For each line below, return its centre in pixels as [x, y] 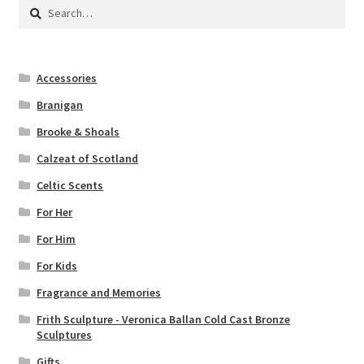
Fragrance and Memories [99, 293]
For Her [55, 212]
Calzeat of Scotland [88, 159]
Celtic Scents [70, 186]
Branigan [60, 105]
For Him [56, 239]
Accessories [67, 78]
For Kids [57, 266]
